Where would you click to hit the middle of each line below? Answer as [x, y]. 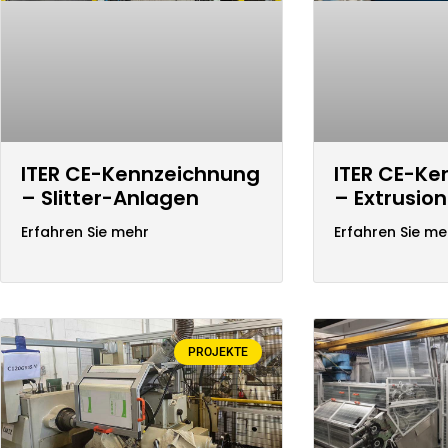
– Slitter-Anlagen [110, 197]
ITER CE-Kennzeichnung [140, 173]
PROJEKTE [217, 351]
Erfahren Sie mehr [85, 231]
